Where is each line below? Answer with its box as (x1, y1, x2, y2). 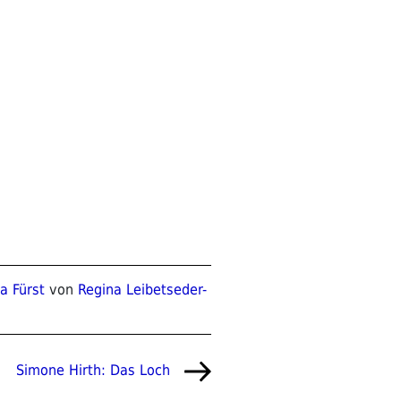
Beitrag (15, 368, 63, 386)
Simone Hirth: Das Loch (16, 361, 170, 379)
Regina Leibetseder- (78, 280, 207, 298)
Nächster (15, 348, 74, 366)
